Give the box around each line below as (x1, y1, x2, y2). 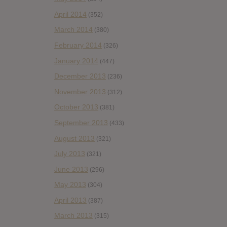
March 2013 (54, 211, 93, 220)
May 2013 (54, 180, 86, 189)
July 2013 (54, 149, 85, 158)
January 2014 (54, 56, 98, 65)
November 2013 (54, 87, 106, 96)
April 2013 (54, 196, 87, 204)
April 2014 (54, 10, 87, 18)
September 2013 (54, 118, 108, 127)
